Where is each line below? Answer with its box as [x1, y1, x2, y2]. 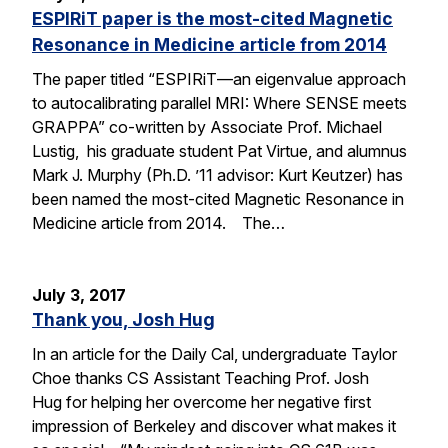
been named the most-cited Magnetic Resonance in [32, 189, 404, 210]
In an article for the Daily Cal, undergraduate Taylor [32, 343, 397, 364]
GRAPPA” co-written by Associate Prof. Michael [32, 117, 382, 138]
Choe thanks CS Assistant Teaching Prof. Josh [32, 367, 369, 388]
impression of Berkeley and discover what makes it [32, 415, 396, 436]
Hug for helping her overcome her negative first [32, 391, 371, 412]
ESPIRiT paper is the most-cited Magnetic [32, 8, 393, 30]
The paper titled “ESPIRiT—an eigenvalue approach [32, 69, 406, 90]
